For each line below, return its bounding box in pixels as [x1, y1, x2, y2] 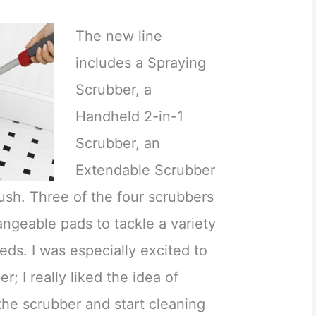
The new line [75, 27, 163, 44]
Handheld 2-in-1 [75, 107, 184, 125]
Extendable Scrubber [75, 161, 216, 178]
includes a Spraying [75, 54, 207, 71]
